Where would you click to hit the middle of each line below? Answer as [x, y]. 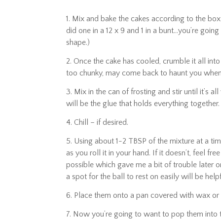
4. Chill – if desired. [97, 123]
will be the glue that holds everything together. [143, 104]
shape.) [78, 43]
